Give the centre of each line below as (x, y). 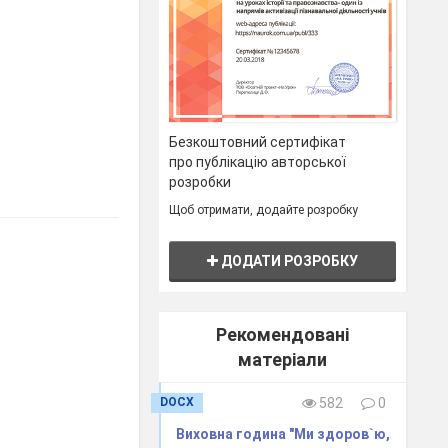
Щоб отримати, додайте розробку (264, 210)
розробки (200, 182)
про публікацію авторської (258, 162)
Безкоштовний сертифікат (258, 142)
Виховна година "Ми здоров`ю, (283, 434)
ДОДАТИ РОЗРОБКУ (288, 261)
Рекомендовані (283, 335)
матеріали (283, 360)
